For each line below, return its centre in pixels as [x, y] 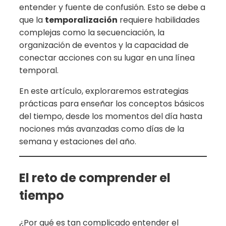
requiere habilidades [159, 20]
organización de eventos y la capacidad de [104, 45]
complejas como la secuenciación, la [92, 32]
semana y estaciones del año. [78, 141]
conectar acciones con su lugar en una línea [107, 58]
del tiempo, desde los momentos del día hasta [111, 116]
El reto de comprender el [95, 178]
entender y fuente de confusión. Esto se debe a [112, 7]
